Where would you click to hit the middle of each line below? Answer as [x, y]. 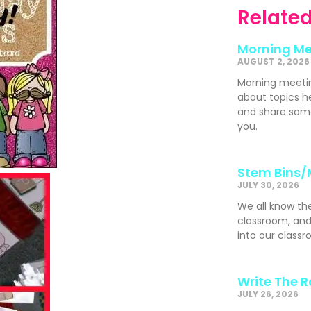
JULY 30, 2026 [268, 185]
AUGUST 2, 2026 [273, 61]
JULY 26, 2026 [268, 294]
